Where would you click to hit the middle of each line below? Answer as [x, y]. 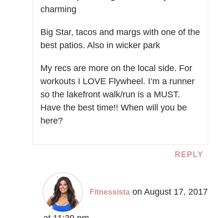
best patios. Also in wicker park [100, 45]
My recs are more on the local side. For [117, 68]
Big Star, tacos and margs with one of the [120, 32]
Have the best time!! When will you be [114, 108]
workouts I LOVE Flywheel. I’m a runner [118, 82]
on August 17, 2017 [170, 192]
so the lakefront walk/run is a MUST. [110, 95]
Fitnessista [110, 192]
